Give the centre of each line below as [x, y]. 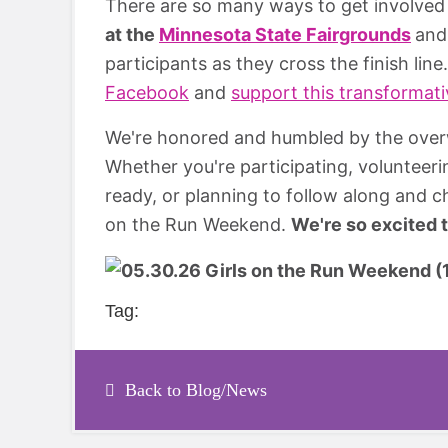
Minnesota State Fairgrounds [285, 34]
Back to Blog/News [196, 390]
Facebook [147, 92]
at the [132, 34]
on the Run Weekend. [198, 224]
